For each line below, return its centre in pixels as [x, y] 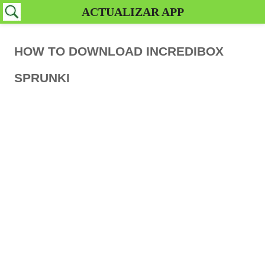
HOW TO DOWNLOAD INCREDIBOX [119, 51]
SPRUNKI [42, 78]
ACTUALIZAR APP [132, 12]
